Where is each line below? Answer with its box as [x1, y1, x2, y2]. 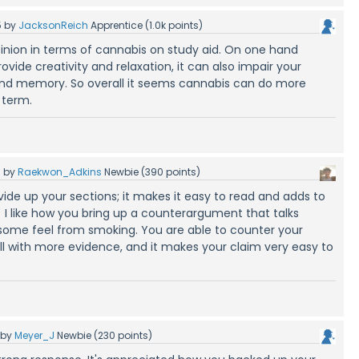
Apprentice [91, 18, 143, 32]
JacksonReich [18, 18, 89, 32]
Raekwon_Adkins [18, 164, 103, 179]
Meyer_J [14, 328, 55, 342]
